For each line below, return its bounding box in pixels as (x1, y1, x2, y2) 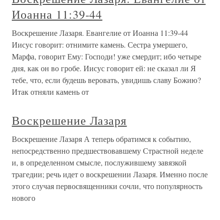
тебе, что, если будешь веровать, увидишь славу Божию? (12, 75, 201, 85)
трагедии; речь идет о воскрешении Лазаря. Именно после (12, 169, 208, 179)
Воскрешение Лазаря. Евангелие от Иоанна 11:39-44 (12, 27, 188, 38)
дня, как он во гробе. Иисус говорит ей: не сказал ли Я (12, 63, 196, 73)
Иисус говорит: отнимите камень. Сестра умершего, (12, 39, 188, 50)
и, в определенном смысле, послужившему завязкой (12, 157, 187, 167)
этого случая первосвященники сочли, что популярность (12, 181, 202, 191)
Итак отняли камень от (12, 86, 89, 97)
